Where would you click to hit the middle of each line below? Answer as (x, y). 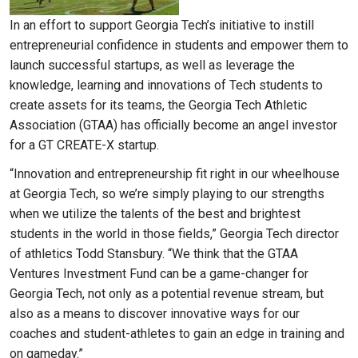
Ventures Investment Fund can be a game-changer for (159, 274)
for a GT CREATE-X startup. (84, 145)
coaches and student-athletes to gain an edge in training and (177, 334)
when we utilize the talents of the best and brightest (155, 214)
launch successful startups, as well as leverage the (152, 65)
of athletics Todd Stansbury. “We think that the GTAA (154, 254)
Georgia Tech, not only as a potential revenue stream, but (167, 294)
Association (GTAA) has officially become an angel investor (173, 125)
